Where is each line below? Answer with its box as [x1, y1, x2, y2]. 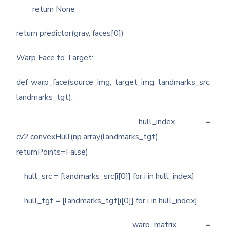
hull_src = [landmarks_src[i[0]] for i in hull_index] [16, 171, 195, 182]
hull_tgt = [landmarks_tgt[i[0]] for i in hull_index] [16, 195, 198, 207]
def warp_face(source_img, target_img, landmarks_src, [16, 77, 211, 88]
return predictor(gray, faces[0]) [16, 28, 124, 40]
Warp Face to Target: [16, 52, 94, 64]
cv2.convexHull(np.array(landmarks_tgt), [16, 131, 160, 143]
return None [16, 4, 75, 15]
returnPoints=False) [16, 146, 89, 158]
